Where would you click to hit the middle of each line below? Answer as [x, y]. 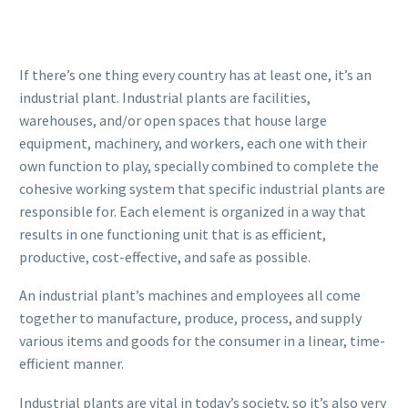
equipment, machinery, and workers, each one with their [193, 143]
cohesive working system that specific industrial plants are [202, 188]
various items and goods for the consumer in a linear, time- [202, 341]
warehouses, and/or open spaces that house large [173, 120]
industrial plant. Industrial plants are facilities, [165, 97]
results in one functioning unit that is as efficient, [173, 234]
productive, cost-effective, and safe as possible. [165, 256]
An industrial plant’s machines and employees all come [190, 296]
